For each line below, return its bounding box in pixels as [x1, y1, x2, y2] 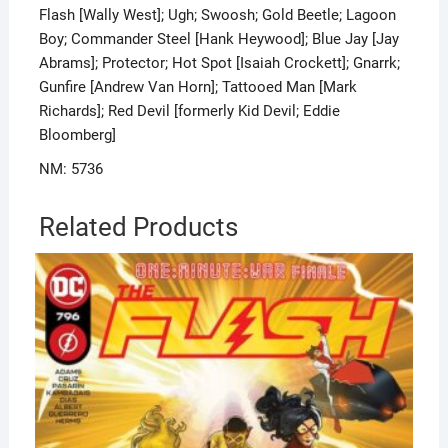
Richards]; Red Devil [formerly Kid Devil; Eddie [38, 102, 340, 121]
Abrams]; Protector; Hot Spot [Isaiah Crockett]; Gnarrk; [38, 54, 400, 73]
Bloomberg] [38, 126, 116, 145]
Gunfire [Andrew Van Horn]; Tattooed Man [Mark [38, 78, 357, 97]
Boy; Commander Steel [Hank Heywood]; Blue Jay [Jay [38, 30, 399, 49]
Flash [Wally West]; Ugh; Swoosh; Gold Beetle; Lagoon [38, 6, 396, 25]
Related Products [38, 212, 238, 243]
